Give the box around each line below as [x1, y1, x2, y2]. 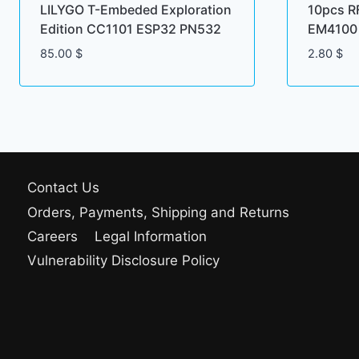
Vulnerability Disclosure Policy [27, 252, 220, 269]
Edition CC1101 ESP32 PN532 [39, 21, 221, 38]
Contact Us [27, 179, 100, 196]
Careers [27, 228, 79, 244]
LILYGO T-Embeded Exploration [39, 2, 232, 18]
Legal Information [94, 228, 207, 244]
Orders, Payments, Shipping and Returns [27, 204, 290, 220]
